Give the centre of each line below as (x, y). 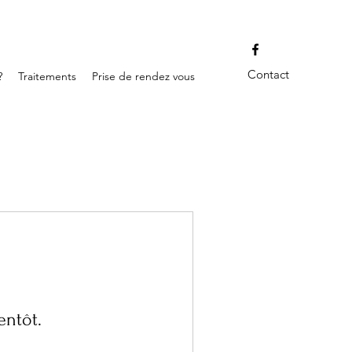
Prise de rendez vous (143, 76)
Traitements (47, 76)
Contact (268, 74)
